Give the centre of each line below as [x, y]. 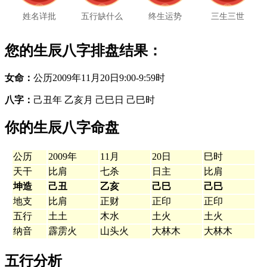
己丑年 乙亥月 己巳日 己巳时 [94, 100]
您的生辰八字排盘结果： [83, 50]
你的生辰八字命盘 [62, 128]
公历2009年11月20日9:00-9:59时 [99, 77]
